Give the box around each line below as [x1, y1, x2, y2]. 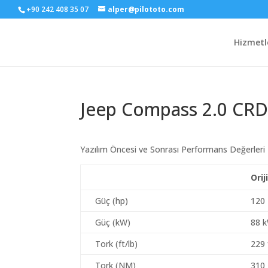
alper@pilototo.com [108, 4, 184, 14]
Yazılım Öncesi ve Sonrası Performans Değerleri [80, 144, 266, 155]
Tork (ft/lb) [95, 238, 138, 249]
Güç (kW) [95, 217, 131, 228]
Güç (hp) [95, 195, 129, 206]
